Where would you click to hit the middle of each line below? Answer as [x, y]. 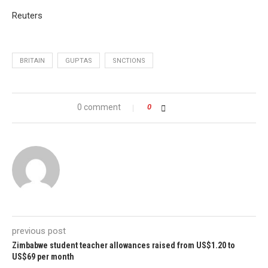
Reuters [27, 16]
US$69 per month [43, 257]
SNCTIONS [129, 61]
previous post [39, 231]
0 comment [99, 107]
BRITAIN [32, 61]
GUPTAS [79, 61]
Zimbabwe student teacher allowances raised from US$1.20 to [124, 246]
